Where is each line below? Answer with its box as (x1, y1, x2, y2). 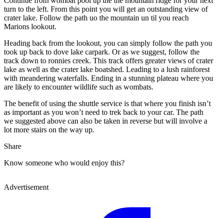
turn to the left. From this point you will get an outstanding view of (4, 4, 208, 13)
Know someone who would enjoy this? (4, 158, 125, 167)
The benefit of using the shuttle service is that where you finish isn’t (4, 99, 211, 108)
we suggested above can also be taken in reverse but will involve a (4, 116, 207, 125)
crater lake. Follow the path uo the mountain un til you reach (4, 13, 189, 22)
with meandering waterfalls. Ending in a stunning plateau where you (4, 73, 213, 82)
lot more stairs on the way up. (4, 125, 94, 134)
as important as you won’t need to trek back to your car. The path (4, 108, 203, 116)
